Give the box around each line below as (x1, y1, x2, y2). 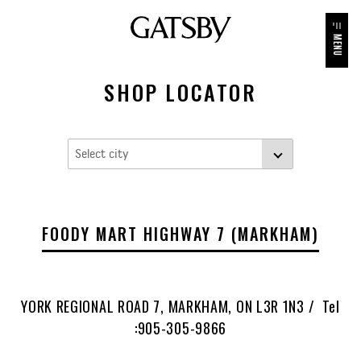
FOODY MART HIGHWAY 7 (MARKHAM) (42, 221, 319, 246)
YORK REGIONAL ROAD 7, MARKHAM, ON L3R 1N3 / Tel (21, 295, 340, 317)
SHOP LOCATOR (104, 76, 257, 108)
